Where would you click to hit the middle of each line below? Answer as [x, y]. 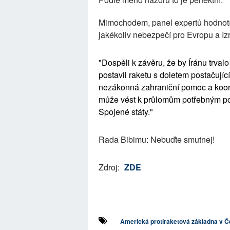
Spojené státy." [126, 112]
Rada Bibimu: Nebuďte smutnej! [157, 139]
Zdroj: [110, 167]
